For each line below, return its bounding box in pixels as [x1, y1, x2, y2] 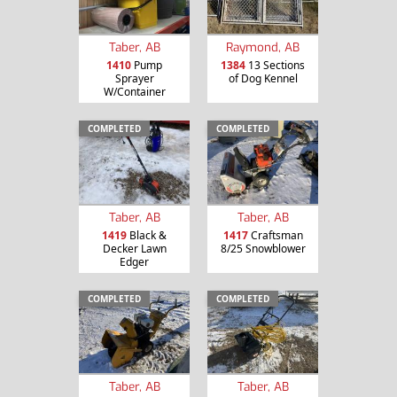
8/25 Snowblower [220, 240, 306, 256]
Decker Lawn [102, 240, 167, 256]
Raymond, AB [226, 38, 300, 55]
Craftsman [247, 227, 303, 243]
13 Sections [245, 57, 305, 73]
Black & [127, 227, 167, 243]
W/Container [103, 83, 166, 99]
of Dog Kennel [228, 70, 298, 86]
